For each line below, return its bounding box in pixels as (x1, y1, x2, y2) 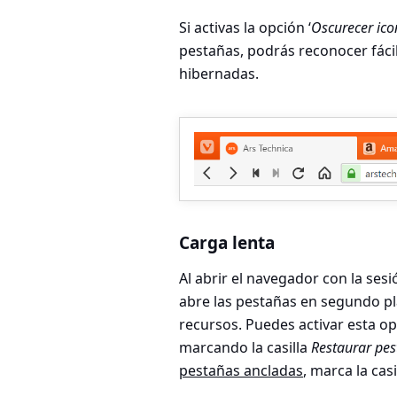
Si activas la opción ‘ (179, 18, 311, 38)
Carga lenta (179, 230, 275, 254)
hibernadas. (179, 64, 259, 84)
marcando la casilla (179, 337, 311, 357)
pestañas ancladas (179, 360, 303, 380)
